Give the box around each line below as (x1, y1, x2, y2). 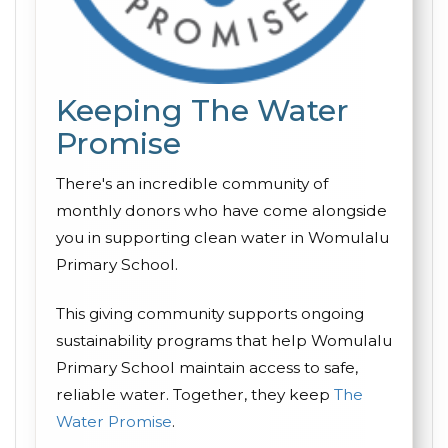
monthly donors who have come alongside (56, 201, 387, 220)
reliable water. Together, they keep (56, 385, 334, 404)
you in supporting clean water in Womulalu (56, 228, 389, 247)
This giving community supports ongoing (56, 304, 364, 323)
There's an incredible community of (56, 174, 328, 193)
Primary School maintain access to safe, (56, 358, 358, 377)
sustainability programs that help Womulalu (56, 331, 392, 350)
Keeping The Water (56, 92, 349, 129)
